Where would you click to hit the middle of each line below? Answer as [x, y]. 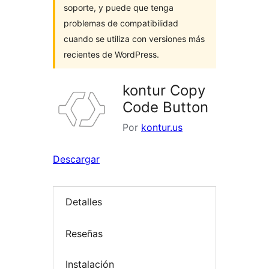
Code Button [165, 107]
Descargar [76, 159]
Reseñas [84, 233]
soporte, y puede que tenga [119, 8]
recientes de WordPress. [111, 54]
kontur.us [162, 127]
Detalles [84, 202]
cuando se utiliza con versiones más [134, 39]
